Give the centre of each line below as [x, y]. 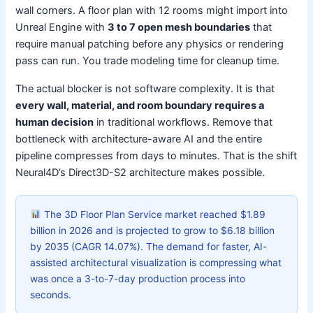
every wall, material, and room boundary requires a [140, 105]
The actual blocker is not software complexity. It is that [145, 88]
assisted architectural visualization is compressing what [156, 262]
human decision [55, 122]
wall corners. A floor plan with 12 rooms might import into [152, 10]
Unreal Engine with [62, 27]
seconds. [51, 294]
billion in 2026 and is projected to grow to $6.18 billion [153, 230]
